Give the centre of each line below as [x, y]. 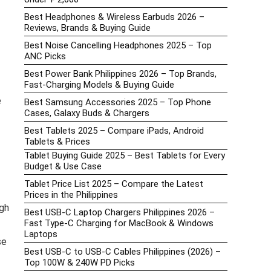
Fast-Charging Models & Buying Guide [99, 85]
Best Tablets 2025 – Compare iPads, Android [114, 131]
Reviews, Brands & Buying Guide [87, 28]
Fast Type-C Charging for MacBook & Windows [119, 224]
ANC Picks [45, 57]
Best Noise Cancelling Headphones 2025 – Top [118, 46]
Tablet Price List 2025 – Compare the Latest [114, 184]
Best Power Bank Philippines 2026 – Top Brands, [120, 74]
